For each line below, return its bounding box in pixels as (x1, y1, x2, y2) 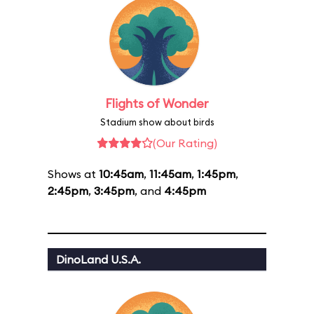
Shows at (48, 167, 99, 181)
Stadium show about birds (100, 116, 214, 128)
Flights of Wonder (105, 95, 209, 111)
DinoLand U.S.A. (56, 252, 141, 266)
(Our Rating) (153, 136, 217, 150)
